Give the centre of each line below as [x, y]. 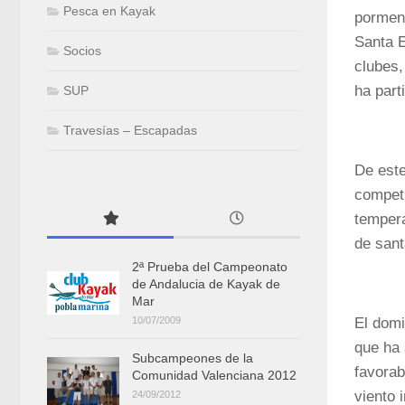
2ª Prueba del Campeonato [210, 267]
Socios [82, 51]
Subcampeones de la [193, 358]
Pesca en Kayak [109, 11]
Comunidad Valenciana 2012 [214, 376]
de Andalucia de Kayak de [206, 284]
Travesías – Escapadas [130, 131]
